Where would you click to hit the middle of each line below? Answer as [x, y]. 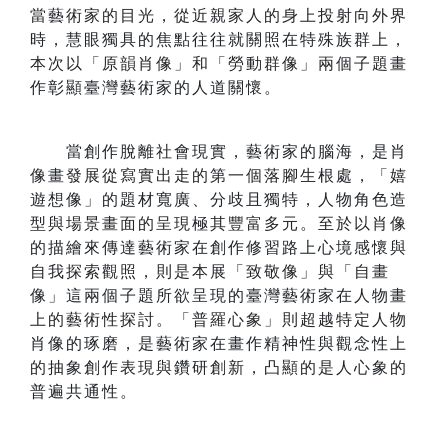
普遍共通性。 [84, 392]
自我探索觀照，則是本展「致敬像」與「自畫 [210, 272]
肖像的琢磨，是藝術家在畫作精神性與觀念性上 [219, 344]
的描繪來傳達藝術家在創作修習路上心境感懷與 [219, 248]
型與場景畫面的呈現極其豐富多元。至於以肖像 [219, 224]
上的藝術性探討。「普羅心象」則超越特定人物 [219, 320]
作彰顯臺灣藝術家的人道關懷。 [159, 88]
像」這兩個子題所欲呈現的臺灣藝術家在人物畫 [219, 296]
